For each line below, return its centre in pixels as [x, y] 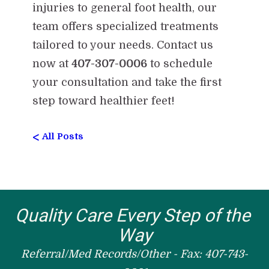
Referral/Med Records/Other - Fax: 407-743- [134, 254]
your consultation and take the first [127, 82]
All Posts [62, 136]
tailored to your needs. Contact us [122, 45]
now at [52, 63]
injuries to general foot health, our [124, 8]
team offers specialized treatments [125, 26]
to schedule [180, 63]
